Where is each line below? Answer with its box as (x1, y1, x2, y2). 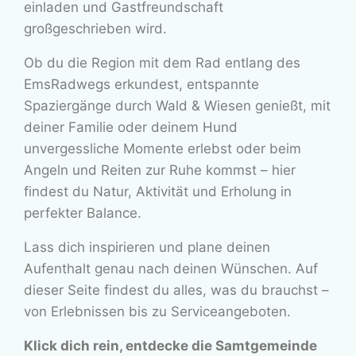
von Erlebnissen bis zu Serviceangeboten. (24, 304, 291, 320)
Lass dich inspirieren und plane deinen (24, 239, 270, 256)
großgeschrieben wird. (24, 21, 167, 37)
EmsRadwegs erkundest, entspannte (24, 76, 259, 93)
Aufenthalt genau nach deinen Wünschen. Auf (24, 261, 318, 277)
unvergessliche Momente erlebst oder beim (24, 141, 301, 157)
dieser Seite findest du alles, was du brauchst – (24, 282, 329, 299)
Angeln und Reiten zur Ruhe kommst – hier (24, 162, 296, 179)
